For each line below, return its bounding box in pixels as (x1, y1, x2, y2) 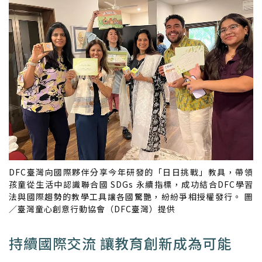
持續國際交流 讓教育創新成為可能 (9, 233, 232, 254)
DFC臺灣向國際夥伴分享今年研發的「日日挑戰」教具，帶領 (9, 166, 253, 178)
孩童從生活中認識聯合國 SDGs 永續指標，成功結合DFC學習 (9, 178, 253, 191)
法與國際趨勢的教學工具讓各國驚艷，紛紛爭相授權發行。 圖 (9, 191, 253, 203)
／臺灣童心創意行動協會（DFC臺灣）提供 (9, 203, 175, 215)
